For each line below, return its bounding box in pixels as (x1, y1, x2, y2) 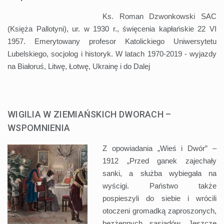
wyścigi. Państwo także (102, 181, 216, 190)
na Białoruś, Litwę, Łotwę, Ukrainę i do (7, 61, 133, 70)
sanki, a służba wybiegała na (102, 168, 216, 177)
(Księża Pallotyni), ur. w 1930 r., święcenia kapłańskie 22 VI (7, 24, 216, 33)
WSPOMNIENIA (7, 122, 70, 133)
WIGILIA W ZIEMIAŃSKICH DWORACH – (7, 108, 171, 119)
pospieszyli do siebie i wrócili (102, 193, 216, 202)
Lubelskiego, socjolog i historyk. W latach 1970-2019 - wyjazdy (7, 49, 216, 58)
